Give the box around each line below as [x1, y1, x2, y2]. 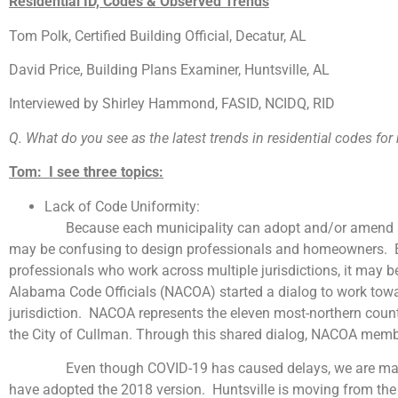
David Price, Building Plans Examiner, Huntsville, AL [9, 61, 330, 79]
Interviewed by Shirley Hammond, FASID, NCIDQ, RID [9, 95, 335, 113]
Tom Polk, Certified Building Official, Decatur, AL [9, 27, 306, 44]
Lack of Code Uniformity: [44, 197, 200, 215]
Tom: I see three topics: [9, 163, 163, 181]
